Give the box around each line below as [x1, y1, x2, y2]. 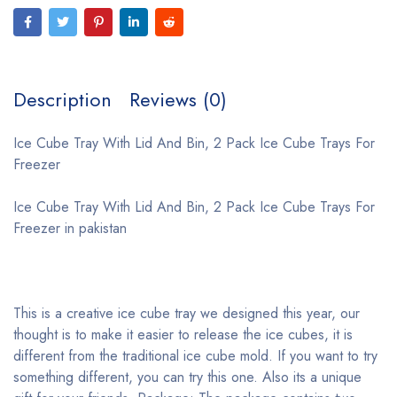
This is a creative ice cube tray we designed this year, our [13, 303, 360, 323]
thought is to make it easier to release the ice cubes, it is [13, 324, 353, 345]
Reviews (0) [129, 85, 227, 113]
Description [13, 85, 112, 113]
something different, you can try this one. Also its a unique [13, 367, 362, 387]
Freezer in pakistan [13, 218, 127, 238]
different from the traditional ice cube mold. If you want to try [13, 346, 378, 366]
